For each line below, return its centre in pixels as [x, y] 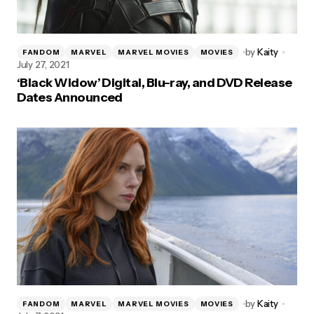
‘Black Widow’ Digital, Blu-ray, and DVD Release [155, 83]
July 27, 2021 [43, 64]
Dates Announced [70, 97]
